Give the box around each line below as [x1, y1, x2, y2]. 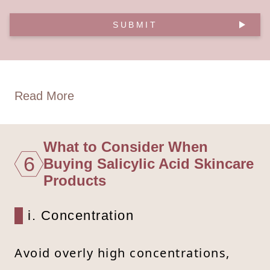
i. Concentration [28, 207, 134, 223]
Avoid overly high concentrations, [14, 244, 230, 261]
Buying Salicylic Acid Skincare [43, 155, 254, 172]
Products [43, 172, 106, 189]
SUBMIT [113, 19, 157, 30]
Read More [14, 89, 74, 102]
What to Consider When [43, 138, 208, 155]
